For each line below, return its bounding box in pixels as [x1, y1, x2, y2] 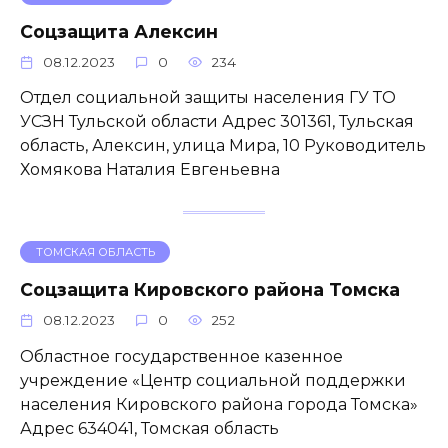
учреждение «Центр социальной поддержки [20, 370, 406, 390]
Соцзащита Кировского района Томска [20, 278, 400, 300]
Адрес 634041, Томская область [20, 418, 279, 438]
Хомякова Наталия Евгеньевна [20, 160, 280, 180]
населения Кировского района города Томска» [20, 394, 418, 414]
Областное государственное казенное [20, 346, 343, 366]
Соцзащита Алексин [20, 20, 218, 42]
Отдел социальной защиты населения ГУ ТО [20, 88, 396, 108]
